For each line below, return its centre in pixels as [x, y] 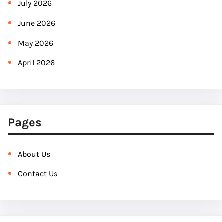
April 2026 [36, 63]
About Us [34, 154]
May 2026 [35, 43]
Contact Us [38, 174]
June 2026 [36, 23]
